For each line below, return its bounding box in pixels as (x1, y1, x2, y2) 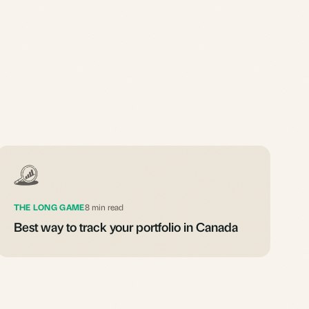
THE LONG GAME (13, 201, 85, 212)
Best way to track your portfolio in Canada (13, 218, 238, 235)
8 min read (84, 201, 123, 212)
